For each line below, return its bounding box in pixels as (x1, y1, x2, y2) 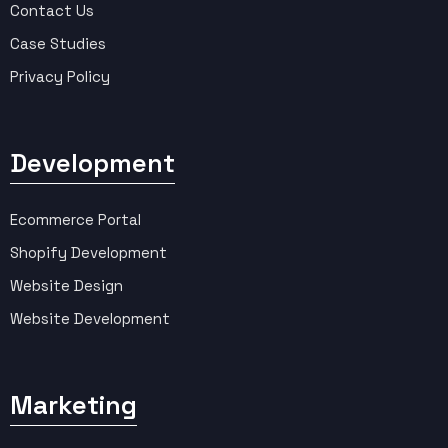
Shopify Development (10, 242, 167, 262)
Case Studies (10, 33, 106, 53)
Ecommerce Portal (10, 209, 141, 229)
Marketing (10, 387, 137, 422)
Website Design (10, 275, 123, 295)
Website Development (10, 308, 170, 328)
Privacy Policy (10, 66, 110, 86)
